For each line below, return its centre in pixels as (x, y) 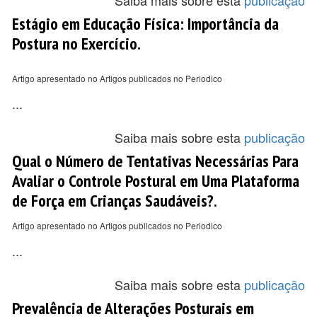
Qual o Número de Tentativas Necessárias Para (155, 161)
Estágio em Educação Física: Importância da (145, 23)
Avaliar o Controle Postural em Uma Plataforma (156, 180)
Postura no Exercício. (76, 43)
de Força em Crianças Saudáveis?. (115, 200)
